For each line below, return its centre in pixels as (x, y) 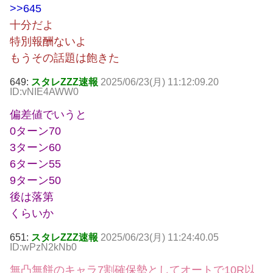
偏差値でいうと (48, 115)
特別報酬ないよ (48, 42)
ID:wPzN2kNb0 (43, 247)
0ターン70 (35, 131)
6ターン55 (35, 164)
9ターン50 (35, 181)
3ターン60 (35, 148)
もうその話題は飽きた (65, 58)
